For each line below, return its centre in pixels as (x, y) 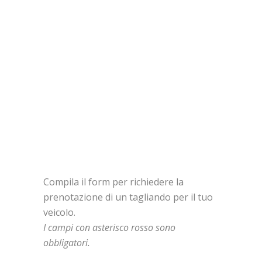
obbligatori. (67, 243)
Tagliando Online (131, 81)
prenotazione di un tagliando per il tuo (128, 197)
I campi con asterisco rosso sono (109, 227)
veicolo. (59, 212)
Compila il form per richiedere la (113, 182)
